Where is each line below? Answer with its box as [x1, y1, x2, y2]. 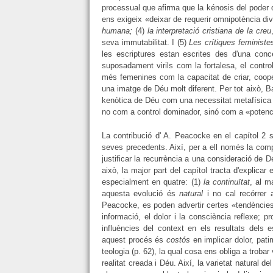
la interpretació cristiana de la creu [147, 26, 271, 36]
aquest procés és [102, 235, 167, 244]
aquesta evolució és [102, 188, 180, 198]
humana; [102, 26, 132, 36]
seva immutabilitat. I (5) [102, 38, 190, 48]
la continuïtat [203, 177, 250, 186]
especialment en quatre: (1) [102, 177, 204, 186]
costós [166, 235, 191, 244]
